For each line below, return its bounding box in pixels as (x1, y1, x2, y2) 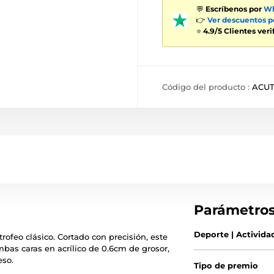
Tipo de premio (194, 261, 259, 270)
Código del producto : (162, 82, 252, 92)
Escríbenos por (206, 4, 264, 13)
